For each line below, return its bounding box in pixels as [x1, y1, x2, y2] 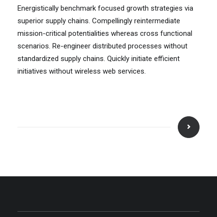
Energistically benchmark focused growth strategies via [17, 4, 193, 13]
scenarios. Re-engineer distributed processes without [17, 42, 187, 50]
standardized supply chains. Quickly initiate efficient [17, 54, 180, 63]
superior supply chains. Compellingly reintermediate [17, 16, 180, 25]
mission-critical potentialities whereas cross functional [17, 29, 192, 38]
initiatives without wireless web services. [17, 67, 146, 76]
